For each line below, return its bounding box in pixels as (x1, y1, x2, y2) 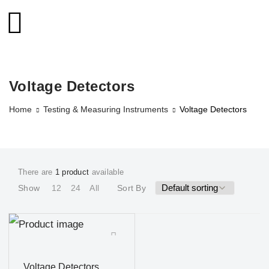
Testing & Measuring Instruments (43, 104, 168, 114)
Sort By (117, 183, 147, 193)
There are (18, 168, 55, 177)
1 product (55, 168, 89, 177)
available (89, 168, 124, 177)
